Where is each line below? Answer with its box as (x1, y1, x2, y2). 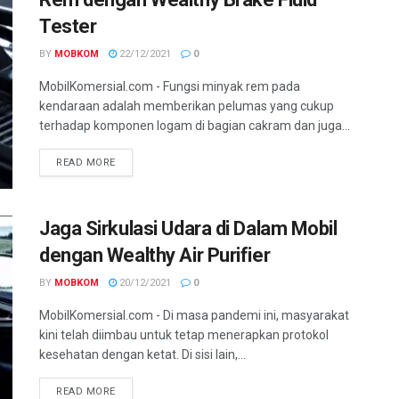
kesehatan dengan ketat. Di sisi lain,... (39, 347, 246, 362)
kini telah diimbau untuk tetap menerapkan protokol (39, 328, 329, 343)
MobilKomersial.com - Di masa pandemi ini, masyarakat (39, 308, 349, 323)
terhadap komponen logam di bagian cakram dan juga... (39, 118, 350, 133)
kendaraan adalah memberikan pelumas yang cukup (39, 98, 334, 113)
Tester (39, 14, 97, 37)
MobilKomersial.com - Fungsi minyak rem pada (39, 78, 300, 94)
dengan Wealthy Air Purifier (39, 244, 271, 267)
